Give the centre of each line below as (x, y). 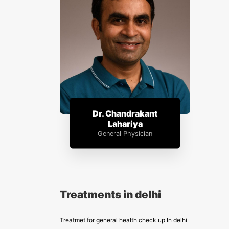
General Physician (125, 133)
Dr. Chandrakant (125, 113)
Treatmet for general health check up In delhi (123, 220)
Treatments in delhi (110, 194)
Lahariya (125, 123)
